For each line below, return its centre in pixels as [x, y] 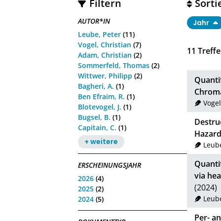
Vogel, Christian [105, 44]
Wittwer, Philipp [105, 75]
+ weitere [101, 142]
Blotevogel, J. [100, 107]
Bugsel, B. [94, 117]
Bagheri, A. [96, 86]
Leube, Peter [100, 34]
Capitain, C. [97, 127]
